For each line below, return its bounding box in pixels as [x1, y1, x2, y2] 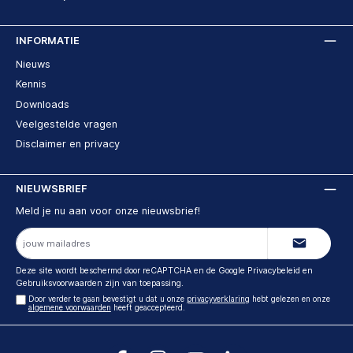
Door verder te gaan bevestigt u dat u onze [28, 295, 187, 304]
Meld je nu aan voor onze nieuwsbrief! [16, 204, 200, 217]
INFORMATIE [16, 34, 80, 46]
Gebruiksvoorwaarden [16, 277, 102, 288]
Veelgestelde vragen [16, 118, 117, 131]
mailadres [16, 240, 51, 249]
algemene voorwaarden [28, 303, 111, 313]
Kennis [16, 78, 46, 91]
